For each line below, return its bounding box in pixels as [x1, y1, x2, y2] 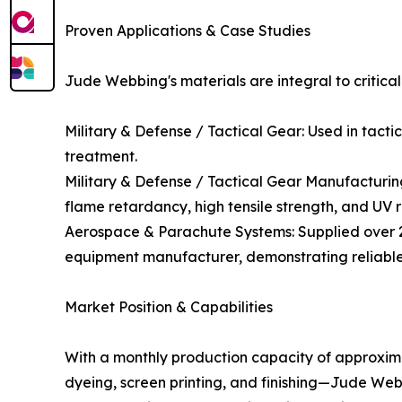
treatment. [65, 147, 137, 166]
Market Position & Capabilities [65, 298, 273, 317]
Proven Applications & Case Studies [65, 22, 310, 40]
